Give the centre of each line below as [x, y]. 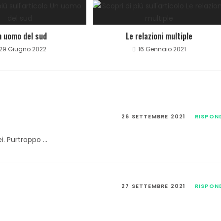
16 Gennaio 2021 [162, 49]
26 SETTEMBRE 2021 [154, 116]
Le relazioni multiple [159, 36]
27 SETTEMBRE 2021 [154, 186]
